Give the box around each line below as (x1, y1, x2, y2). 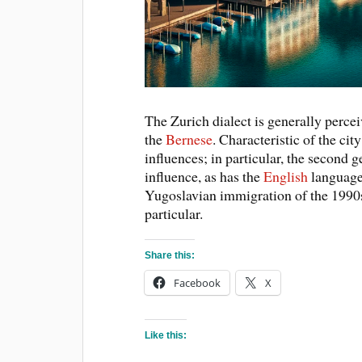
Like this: (145, 329, 187, 341)
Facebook (174, 276, 221, 290)
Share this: (145, 250, 196, 261)
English (263, 166, 309, 186)
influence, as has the (145, 166, 264, 186)
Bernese (166, 129, 213, 149)
